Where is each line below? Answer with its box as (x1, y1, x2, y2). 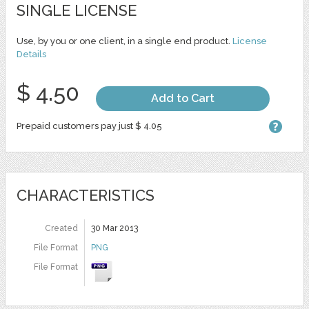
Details (16, 49, 46, 60)
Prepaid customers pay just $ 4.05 (16, 121, 162, 132)
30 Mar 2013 (90, 223, 138, 234)
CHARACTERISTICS (16, 186, 154, 205)
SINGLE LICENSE (16, 1, 137, 20)
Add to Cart (150, 92, 215, 106)
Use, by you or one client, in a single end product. (16, 36, 232, 47)
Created (44, 223, 78, 234)
